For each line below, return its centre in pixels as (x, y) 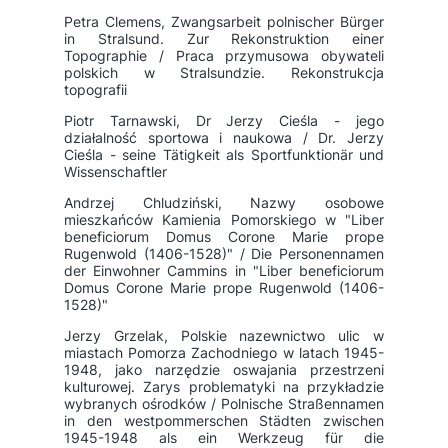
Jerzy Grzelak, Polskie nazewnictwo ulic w (224, 336)
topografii (95, 90)
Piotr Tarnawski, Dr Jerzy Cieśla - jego (224, 121)
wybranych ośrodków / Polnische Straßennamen (224, 404)
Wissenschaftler (115, 172)
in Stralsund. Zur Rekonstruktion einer (224, 39)
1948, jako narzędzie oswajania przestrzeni (224, 370)
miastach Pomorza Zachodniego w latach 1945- (224, 353)
